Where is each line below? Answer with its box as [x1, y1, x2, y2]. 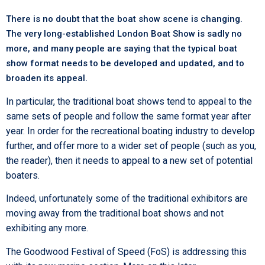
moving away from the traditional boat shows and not [6, 208, 224, 219]
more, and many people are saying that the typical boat [6, 43, 237, 54]
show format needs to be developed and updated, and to [6, 58, 244, 69]
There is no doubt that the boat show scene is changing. [6, 14, 243, 24]
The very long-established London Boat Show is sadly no [6, 28, 242, 39]
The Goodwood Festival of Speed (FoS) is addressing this [6, 245, 247, 257]
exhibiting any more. [6, 222, 88, 234]
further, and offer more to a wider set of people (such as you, [6, 140, 256, 151]
